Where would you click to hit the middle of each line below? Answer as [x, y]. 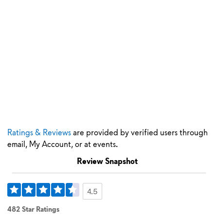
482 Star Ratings [33, 209]
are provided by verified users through [139, 132]
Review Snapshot [107, 161]
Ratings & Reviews [39, 132]
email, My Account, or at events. [63, 144]
